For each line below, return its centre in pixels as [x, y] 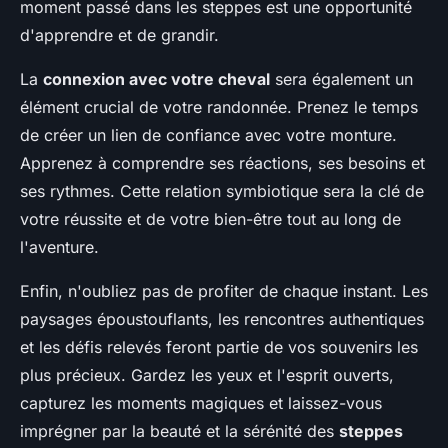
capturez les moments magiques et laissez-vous [201, 403]
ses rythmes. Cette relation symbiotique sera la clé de [222, 191]
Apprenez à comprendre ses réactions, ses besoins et [222, 163]
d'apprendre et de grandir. [119, 35]
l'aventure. [59, 247]
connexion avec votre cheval [156, 79]
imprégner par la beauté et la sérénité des [179, 431]
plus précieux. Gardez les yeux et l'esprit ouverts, [207, 375]
